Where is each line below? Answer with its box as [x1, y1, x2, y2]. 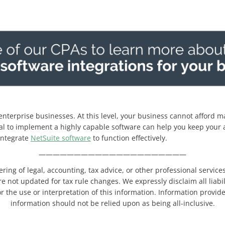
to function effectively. [90, 133, 167, 143]
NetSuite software [30, 133, 91, 143]
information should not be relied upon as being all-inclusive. [10, 198, 215, 208]
